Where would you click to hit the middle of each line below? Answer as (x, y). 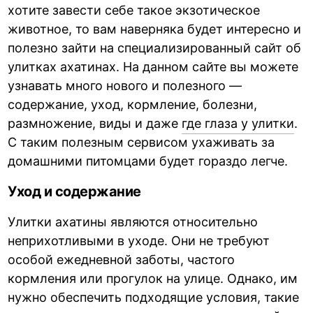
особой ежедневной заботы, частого (122, 259)
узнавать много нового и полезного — (125, 85)
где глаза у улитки (238, 123)
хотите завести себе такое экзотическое (134, 10)
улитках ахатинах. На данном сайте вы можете (153, 66)
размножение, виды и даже (95, 123)
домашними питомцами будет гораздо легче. (148, 161)
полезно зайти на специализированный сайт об (155, 48)
